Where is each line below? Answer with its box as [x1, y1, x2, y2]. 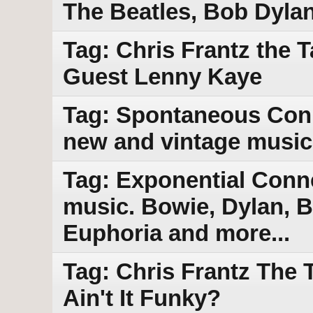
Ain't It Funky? [63, 285, 221, 312]
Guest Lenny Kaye [63, 64, 262, 90]
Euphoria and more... [63, 220, 290, 247]
